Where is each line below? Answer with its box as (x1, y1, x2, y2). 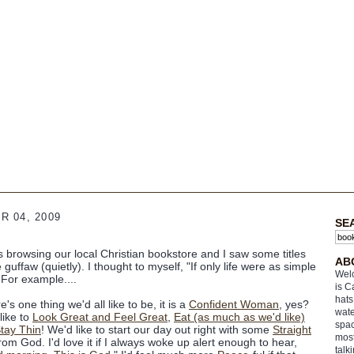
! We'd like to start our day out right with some (41, 323, 273, 336)
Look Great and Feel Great (32, 311, 168, 323)
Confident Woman (189, 298, 279, 311)
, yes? (279, 298, 309, 311)
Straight (273, 323, 311, 336)
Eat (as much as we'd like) (174, 311, 305, 323)
